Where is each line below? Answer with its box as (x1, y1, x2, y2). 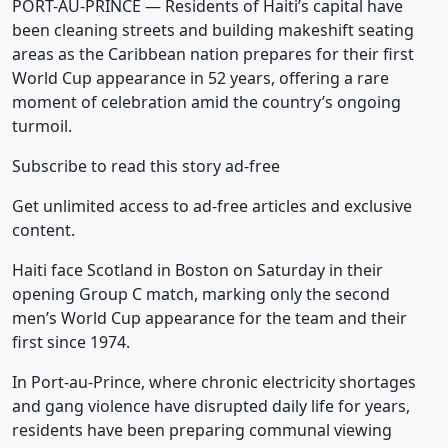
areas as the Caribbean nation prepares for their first (12, 43, 414, 65)
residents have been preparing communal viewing (12, 419, 392, 441)
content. (12, 219, 75, 241)
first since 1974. (12, 331, 130, 353)
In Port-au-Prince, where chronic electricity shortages (12, 371, 416, 393)
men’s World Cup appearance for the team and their (12, 307, 407, 329)
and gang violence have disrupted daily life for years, (12, 395, 410, 417)
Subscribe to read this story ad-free (12, 155, 280, 177)
